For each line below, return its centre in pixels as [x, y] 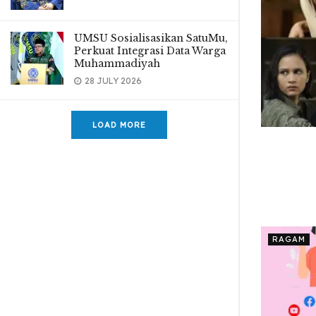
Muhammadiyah [117, 63]
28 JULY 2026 [112, 81]
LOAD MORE [119, 125]
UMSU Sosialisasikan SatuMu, [151, 38]
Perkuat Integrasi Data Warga [150, 51]
